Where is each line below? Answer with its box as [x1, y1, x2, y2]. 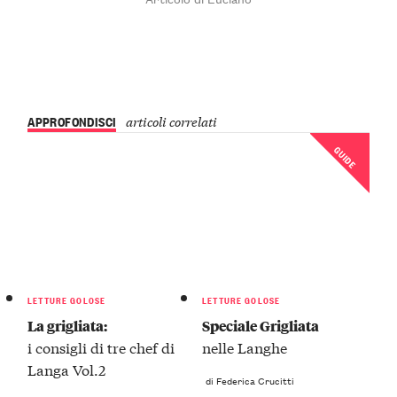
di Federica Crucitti [206, 371, 295, 388]
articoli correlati [125, 112, 217, 131]
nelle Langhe [202, 337, 288, 358]
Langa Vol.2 [27, 359, 106, 380]
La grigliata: [27, 315, 108, 337]
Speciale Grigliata [202, 315, 320, 337]
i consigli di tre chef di [27, 337, 175, 358]
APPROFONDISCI [27, 112, 117, 131]
